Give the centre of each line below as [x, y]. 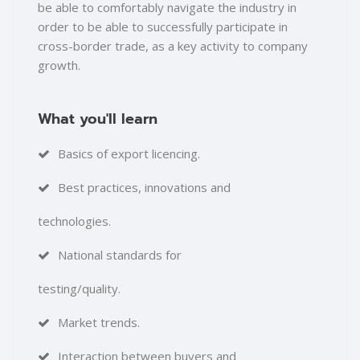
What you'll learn [98, 119]
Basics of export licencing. [129, 154]
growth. [62, 65]
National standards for [120, 255]
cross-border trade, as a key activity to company [173, 46]
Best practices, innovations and [144, 188]
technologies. [74, 221]
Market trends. [99, 323]
